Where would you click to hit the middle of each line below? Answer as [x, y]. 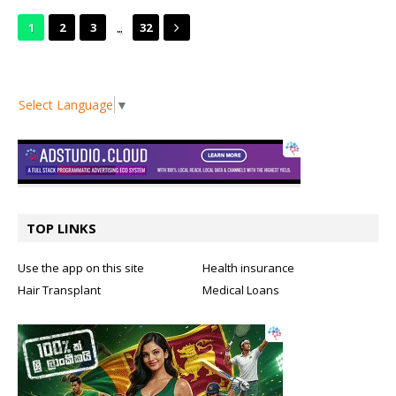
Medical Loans [241, 289]
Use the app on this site [81, 267]
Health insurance [248, 267]
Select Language [66, 104]
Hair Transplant [59, 289]
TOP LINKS [61, 228]
